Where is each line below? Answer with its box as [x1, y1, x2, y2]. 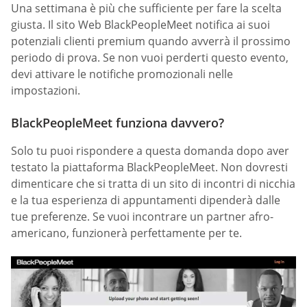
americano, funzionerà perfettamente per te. [11, 225, 242, 241]
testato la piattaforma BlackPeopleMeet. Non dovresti [11, 160, 288, 175]
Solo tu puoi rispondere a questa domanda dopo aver [11, 143, 289, 159]
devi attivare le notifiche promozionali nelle [11, 66, 233, 82]
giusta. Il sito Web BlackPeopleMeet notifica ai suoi [11, 16, 270, 32]
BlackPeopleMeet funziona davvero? [11, 114, 224, 132]
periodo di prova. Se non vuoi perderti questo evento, [11, 49, 288, 65]
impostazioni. [11, 82, 80, 98]
